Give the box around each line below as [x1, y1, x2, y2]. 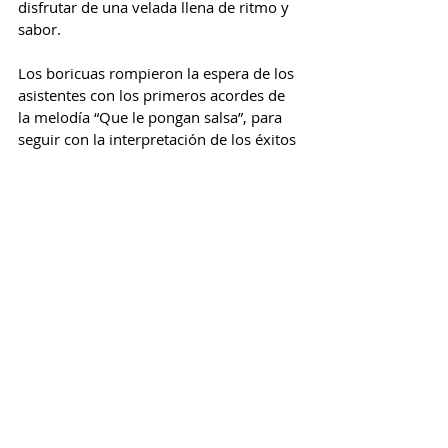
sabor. [18, 19, 61, 40]
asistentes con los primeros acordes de [18, 85, 289, 106]
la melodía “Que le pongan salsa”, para [18, 107, 286, 128]
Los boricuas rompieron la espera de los [18, 63, 298, 84]
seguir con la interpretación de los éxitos [18, 129, 300, 150]
